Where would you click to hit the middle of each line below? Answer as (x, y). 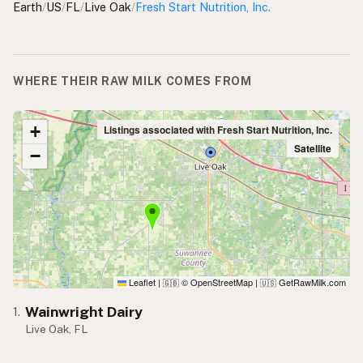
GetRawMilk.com (311, 282)
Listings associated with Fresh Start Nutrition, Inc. (218, 129)
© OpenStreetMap (216, 282)
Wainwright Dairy (84, 312)
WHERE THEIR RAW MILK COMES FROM (132, 81)
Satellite (313, 149)
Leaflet (141, 282)
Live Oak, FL (57, 329)
